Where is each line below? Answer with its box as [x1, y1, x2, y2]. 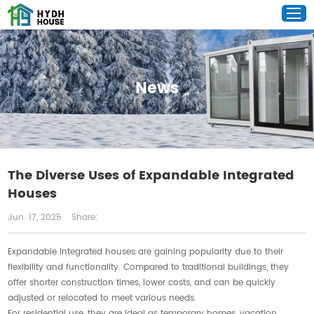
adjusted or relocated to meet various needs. [8, 292, 197, 305]
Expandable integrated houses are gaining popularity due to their [8, 245, 284, 259]
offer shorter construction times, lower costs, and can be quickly [8, 276, 276, 289]
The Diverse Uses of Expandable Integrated [8, 165, 295, 186]
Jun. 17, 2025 [8, 211, 62, 224]
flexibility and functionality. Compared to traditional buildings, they [8, 261, 289, 274]
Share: [71, 211, 99, 225]
